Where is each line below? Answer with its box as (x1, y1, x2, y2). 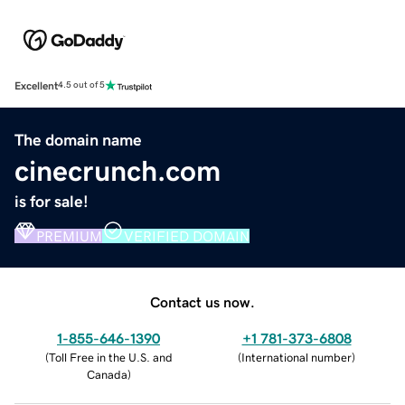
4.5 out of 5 (58, 80, 105, 90)
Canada (86, 368, 127, 381)
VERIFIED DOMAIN (124, 228, 250, 243)
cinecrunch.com (14, 155, 221, 185)
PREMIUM (36, 228, 102, 243)
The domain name (14, 131, 142, 148)
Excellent (14, 80, 58, 91)
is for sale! (14, 193, 89, 210)
